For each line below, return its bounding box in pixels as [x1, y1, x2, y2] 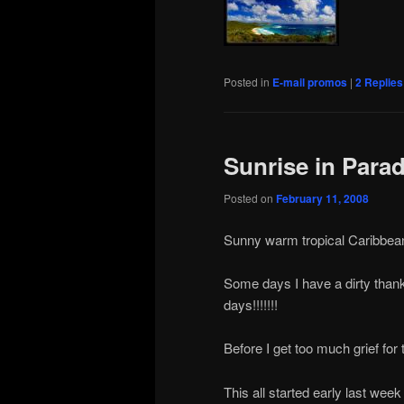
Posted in [224, 73, 270, 89]
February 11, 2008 [276, 190, 369, 207]
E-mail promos [272, 73, 347, 90]
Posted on [224, 190, 276, 207]
